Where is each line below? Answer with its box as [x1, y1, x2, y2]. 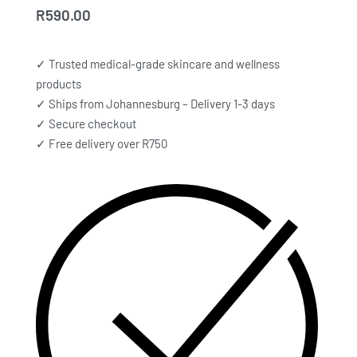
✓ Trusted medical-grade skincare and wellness [36, 56, 280, 71]
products [36, 76, 81, 91]
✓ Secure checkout [36, 116, 136, 131]
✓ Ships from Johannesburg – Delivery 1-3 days [36, 96, 275, 111]
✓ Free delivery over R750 [36, 135, 167, 151]
